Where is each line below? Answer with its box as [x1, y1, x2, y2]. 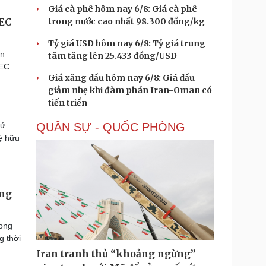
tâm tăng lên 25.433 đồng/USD [48, 50, 177, 61]
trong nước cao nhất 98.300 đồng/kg [48, 16, 205, 27]
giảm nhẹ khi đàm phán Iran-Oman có [48, 85, 212, 96]
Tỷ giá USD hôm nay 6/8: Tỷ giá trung [48, 38, 205, 49]
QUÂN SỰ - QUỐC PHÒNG [36, 121, 185, 134]
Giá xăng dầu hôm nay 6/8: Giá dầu [48, 72, 195, 83]
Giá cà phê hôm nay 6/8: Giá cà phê [48, 4, 197, 14]
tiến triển [48, 97, 87, 108]
